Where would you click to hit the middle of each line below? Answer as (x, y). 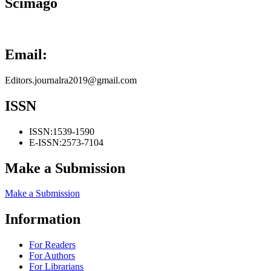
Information (43, 219)
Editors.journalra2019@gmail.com (71, 80)
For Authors (52, 256)
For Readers (52, 245)
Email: (26, 54)
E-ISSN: (45, 142)
